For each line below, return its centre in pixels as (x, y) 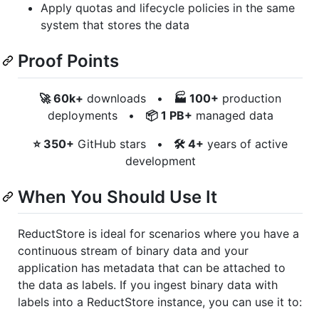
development (160, 161)
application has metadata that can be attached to (152, 267)
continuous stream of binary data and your (133, 250)
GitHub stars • (124, 143)
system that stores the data (115, 25)
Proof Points (68, 61)
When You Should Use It (117, 197)
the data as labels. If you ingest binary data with (148, 284)
